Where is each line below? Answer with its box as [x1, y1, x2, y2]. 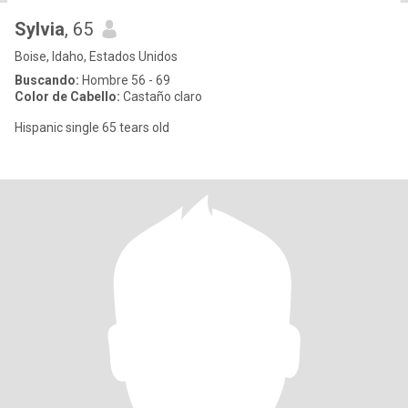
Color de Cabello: [15, 89, 120, 104]
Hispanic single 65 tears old [15, 120, 169, 135]
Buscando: [15, 73, 79, 87]
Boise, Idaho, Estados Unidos [15, 49, 178, 64]
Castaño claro [120, 89, 202, 104]
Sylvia [15, 18, 65, 40]
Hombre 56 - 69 [79, 73, 170, 87]
